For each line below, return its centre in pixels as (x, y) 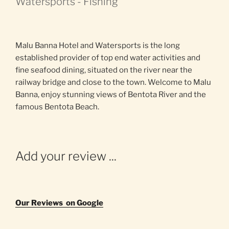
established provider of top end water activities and (108, 58)
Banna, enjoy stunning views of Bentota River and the (111, 95)
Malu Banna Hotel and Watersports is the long (98, 46)
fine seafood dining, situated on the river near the (104, 70)
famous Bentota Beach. (57, 107)
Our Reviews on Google (59, 203)
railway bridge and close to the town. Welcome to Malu (113, 83)
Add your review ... (66, 156)
